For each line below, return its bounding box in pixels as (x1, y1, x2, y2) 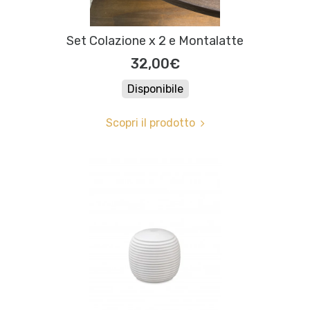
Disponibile (127, 82, 183, 96)
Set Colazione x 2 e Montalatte (66, 33, 244, 49)
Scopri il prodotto (105, 116, 195, 130)
